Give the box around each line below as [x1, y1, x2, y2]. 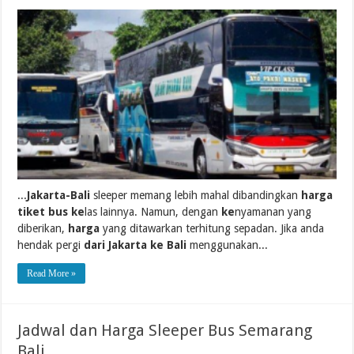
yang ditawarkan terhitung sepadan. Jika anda [100, 222, 325, 235]
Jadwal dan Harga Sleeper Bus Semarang [17, 321, 313, 341]
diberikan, [17, 222, 69, 235]
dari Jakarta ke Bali [84, 239, 187, 252]
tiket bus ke [17, 205, 85, 219]
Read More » [27, 268, 77, 280]
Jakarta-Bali [27, 189, 91, 202]
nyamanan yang [235, 205, 312, 219]
